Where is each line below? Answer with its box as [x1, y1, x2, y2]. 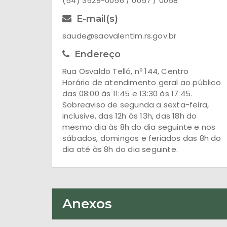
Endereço [74, 49, 121, 60]
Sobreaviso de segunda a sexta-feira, [62, 99, 209, 110]
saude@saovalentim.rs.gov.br [62, 30, 177, 41]
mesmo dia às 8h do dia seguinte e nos [62, 122, 216, 132]
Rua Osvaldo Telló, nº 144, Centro [62, 66, 189, 77]
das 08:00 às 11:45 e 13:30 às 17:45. [62, 88, 193, 99]
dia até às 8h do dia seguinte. [62, 144, 178, 155]
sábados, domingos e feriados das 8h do [62, 133, 221, 143]
